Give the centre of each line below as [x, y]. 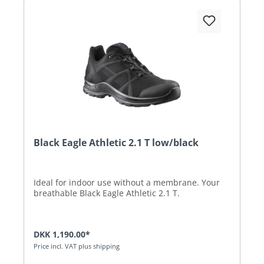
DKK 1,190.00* [62, 234]
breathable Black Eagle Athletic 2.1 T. [107, 193]
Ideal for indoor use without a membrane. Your [127, 182]
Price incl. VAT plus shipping [77, 246]
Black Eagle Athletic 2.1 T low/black [116, 142]
